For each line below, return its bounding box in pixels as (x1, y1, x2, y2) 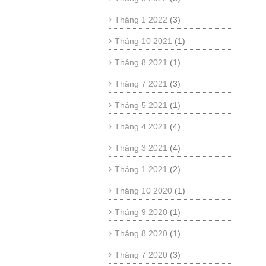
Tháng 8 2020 (115, 229, 167, 238)
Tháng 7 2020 (115, 250, 167, 259)
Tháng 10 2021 (115, 36, 172, 46)
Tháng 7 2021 (115, 79, 167, 88)
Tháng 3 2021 (115, 143, 167, 153)
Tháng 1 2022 (115, 15, 167, 24)
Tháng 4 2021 (115, 122, 167, 131)
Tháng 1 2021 (115, 164, 167, 174)
